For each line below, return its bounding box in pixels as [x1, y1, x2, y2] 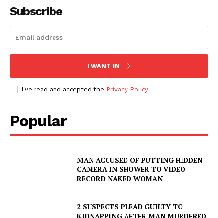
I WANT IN [87, 62, 120, 70]
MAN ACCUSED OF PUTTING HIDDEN [77, 155, 203, 164]
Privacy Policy [106, 86, 148, 93]
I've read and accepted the [21, 86, 106, 93]
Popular [10, 111, 67, 130]
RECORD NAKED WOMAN [77, 173, 163, 183]
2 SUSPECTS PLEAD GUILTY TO [77, 201, 183, 211]
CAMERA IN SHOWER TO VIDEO [77, 164, 186, 174]
